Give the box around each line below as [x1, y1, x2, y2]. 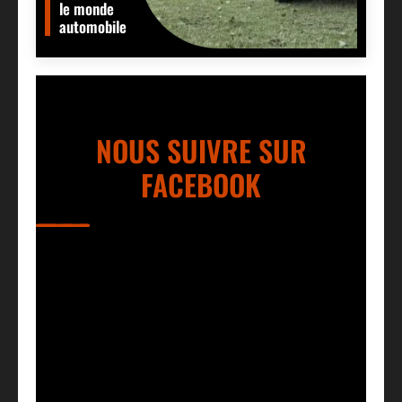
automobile [59, 14, 127, 38]
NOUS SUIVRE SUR [95, 128, 307, 171]
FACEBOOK [141, 162, 261, 205]
